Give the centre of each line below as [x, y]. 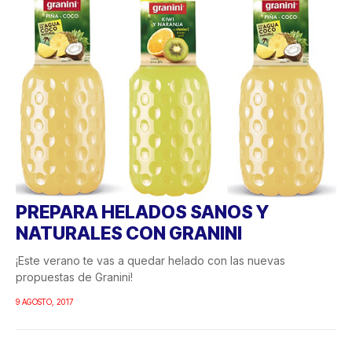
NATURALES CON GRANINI [129, 234]
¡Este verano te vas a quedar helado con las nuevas [150, 261]
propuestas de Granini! [74, 277]
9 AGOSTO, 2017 [45, 302]
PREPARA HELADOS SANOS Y [142, 213]
